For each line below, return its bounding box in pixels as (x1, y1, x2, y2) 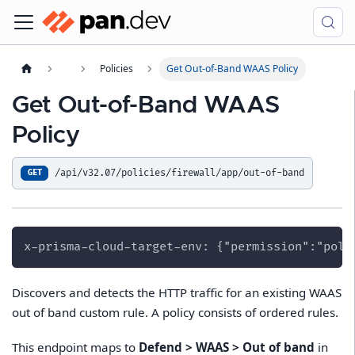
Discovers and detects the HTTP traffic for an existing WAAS (12, 284, 342, 300)
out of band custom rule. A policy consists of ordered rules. (12, 303, 339, 320)
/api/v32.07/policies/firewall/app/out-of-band (54, 166, 304, 179)
